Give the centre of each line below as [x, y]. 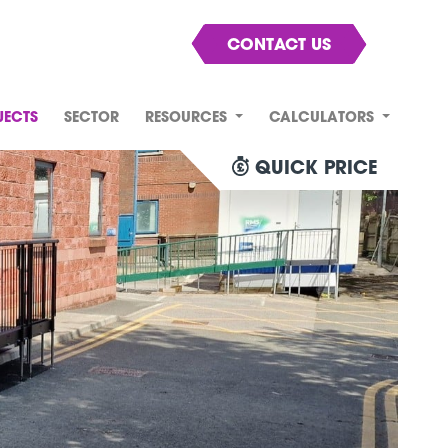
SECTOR [92, 118]
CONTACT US [279, 46]
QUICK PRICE [316, 169]
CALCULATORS [324, 118]
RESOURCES [188, 118]
